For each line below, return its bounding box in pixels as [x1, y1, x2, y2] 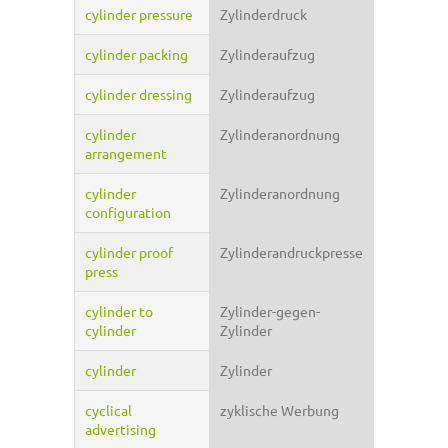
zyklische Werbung [220, 401, 339, 420]
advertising [85, 420, 156, 439]
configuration [85, 203, 171, 222]
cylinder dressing [85, 85, 192, 104]
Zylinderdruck [220, 5, 307, 24]
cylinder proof [85, 243, 173, 262]
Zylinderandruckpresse [220, 243, 363, 262]
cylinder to [85, 302, 153, 321]
